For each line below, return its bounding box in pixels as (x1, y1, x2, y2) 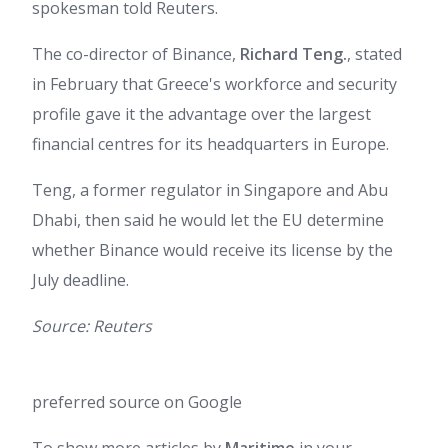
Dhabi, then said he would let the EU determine (32, 209, 384, 231)
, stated (347, 43, 402, 65)
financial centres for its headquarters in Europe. (32, 133, 389, 155)
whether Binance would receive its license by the (32, 239, 393, 261)
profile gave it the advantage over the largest (32, 103, 371, 125)
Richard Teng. (240, 43, 347, 65)
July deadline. (32, 269, 129, 291)
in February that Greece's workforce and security (32, 73, 397, 95)
